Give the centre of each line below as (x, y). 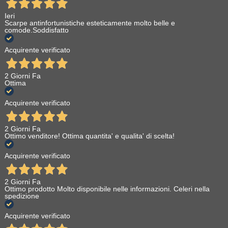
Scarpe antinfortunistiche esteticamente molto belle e (90, 23)
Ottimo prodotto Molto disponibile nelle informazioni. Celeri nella (107, 189)
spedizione (22, 196)
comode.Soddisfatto (36, 30)
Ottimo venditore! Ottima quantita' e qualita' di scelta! (89, 136)
